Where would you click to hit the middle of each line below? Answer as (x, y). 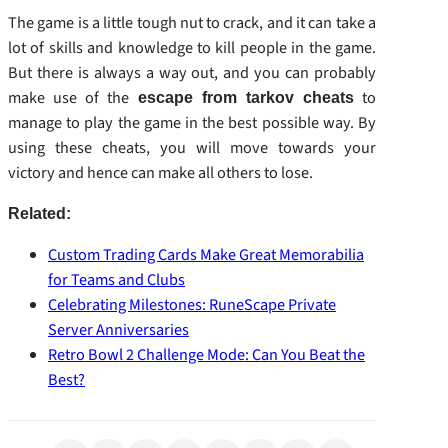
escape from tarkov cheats (245, 96)
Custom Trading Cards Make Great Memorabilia (206, 255)
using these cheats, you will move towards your (192, 147)
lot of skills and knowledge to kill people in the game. (192, 47)
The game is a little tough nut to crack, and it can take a (192, 22)
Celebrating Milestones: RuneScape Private (192, 305)
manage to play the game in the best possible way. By (192, 122)
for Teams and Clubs (116, 280)
